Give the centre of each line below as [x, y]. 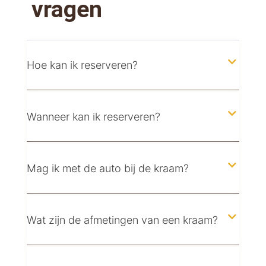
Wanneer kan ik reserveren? [93, 117]
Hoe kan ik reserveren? [82, 65]
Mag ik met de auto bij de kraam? [107, 169]
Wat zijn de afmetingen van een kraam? [122, 220]
